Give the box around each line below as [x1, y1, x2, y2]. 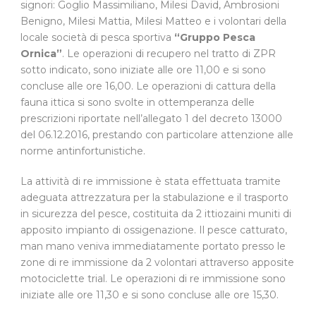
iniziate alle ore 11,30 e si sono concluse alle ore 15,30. [20, 288, 279, 301]
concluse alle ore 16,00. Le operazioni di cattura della [20, 79, 276, 92]
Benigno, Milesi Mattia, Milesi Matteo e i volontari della [20, 14, 286, 28]
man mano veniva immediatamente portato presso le [20, 239, 286, 253]
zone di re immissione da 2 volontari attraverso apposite [20, 255, 294, 269]
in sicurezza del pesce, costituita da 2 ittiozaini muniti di [20, 207, 291, 220]
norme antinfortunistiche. [20, 144, 145, 157]
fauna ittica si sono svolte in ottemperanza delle [20, 95, 255, 109]
